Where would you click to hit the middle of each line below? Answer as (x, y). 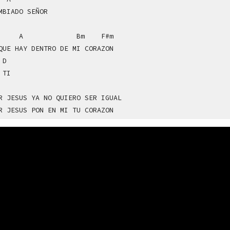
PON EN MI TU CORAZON (72, 110)
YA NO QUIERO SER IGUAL (76, 98)
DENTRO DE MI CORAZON (72, 49)
